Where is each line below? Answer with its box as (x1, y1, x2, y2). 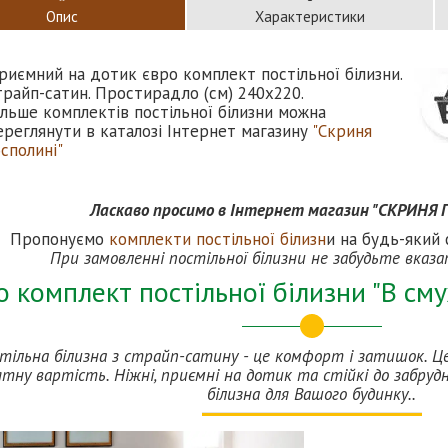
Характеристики (255, 6, 365, 26)
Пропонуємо (10, 227, 109, 250)
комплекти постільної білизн (109, 227, 326, 250)
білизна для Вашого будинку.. (207, 382, 416, 405)
